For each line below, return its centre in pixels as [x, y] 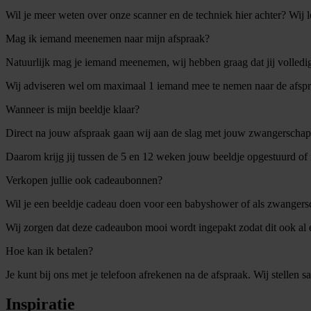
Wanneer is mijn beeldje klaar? [73, 110]
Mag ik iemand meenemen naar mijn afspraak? [108, 39]
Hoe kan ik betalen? [49, 251]
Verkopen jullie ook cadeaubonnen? [84, 180]
